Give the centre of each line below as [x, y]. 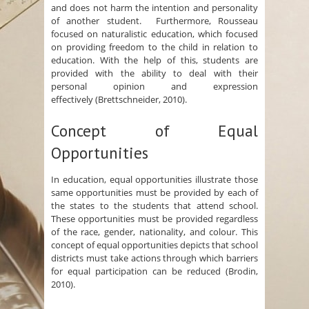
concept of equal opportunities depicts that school [154, 245]
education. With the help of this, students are [154, 60]
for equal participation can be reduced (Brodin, [154, 271]
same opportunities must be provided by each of [154, 193]
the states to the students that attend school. [154, 206]
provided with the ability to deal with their [154, 73]
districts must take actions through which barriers [154, 258]
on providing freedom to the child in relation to [154, 47]
